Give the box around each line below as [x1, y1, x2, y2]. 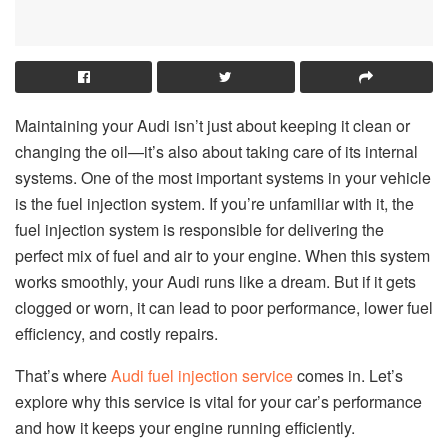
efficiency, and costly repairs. [15, 321, 218, 345]
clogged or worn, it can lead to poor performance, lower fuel [15, 295, 433, 319]
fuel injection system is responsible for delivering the [15, 217, 384, 241]
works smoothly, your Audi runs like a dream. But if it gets [15, 269, 416, 293]
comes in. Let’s [293, 363, 403, 387]
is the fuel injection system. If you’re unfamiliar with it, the [15, 191, 414, 215]
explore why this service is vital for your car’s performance [15, 389, 422, 413]
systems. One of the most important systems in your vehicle [15, 165, 431, 189]
